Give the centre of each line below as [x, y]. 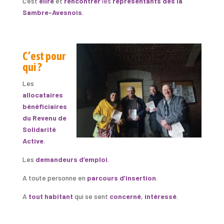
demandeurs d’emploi [71, 159]
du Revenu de [44, 117]
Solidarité [39, 129]
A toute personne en [54, 177]
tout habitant [50, 196]
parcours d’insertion [121, 177]
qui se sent [91, 196]
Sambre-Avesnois [52, 12]
